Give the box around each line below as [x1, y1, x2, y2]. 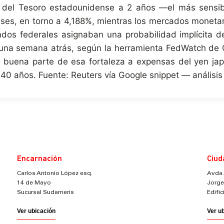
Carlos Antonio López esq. [17, 170, 92, 176]
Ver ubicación [17, 207, 55, 214]
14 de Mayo [17, 180, 51, 186]
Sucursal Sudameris [17, 189, 74, 195]
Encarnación [17, 155, 62, 163]
